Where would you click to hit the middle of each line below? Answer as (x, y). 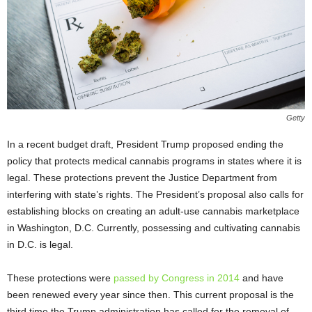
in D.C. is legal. (40, 245)
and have (262, 278)
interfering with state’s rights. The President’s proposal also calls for (155, 195)
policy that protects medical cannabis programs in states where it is (154, 161)
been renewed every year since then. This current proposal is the (150, 295)
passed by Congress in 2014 (177, 278)
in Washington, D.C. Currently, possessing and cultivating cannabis (154, 228)
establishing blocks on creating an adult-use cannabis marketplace (153, 211)
